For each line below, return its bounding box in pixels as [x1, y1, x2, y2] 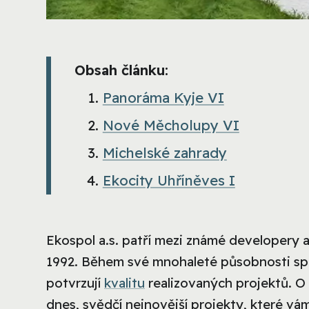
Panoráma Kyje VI [102, 88, 224, 106]
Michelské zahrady [102, 143, 227, 161]
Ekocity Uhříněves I [102, 171, 235, 189]
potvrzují [46, 274, 104, 291]
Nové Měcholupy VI [102, 116, 239, 134]
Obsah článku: [74, 61, 168, 79]
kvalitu [104, 274, 145, 291]
